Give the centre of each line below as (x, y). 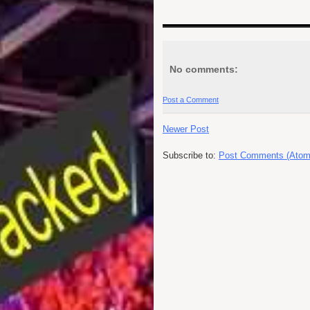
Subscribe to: (191, 156)
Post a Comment (191, 100)
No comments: (204, 70)
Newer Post (186, 129)
